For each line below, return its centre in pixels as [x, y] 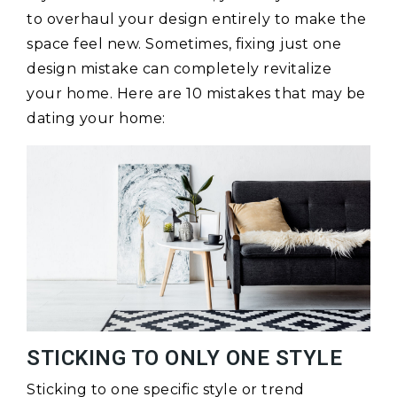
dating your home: [96, 119]
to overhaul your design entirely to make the [196, 19]
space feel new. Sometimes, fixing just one [184, 44]
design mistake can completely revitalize [179, 69]
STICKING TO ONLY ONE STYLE [184, 358]
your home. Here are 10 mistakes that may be [196, 94]
